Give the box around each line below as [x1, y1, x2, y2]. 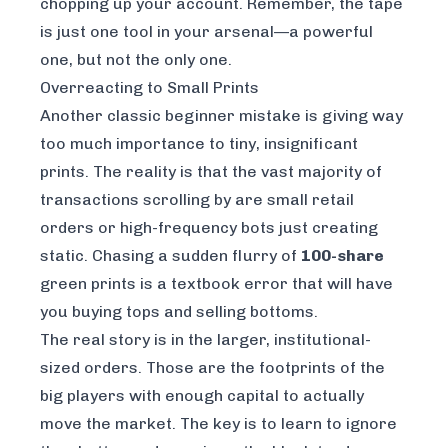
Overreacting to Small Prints [40, 77, 259, 97]
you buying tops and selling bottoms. [40, 301, 318, 321]
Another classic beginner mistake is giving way [40, 105, 403, 125]
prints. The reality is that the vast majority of [40, 161, 382, 181]
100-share [301, 245, 384, 265]
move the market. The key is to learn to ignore [40, 413, 397, 433]
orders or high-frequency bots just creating [40, 217, 378, 237]
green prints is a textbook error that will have [40, 273, 393, 293]
